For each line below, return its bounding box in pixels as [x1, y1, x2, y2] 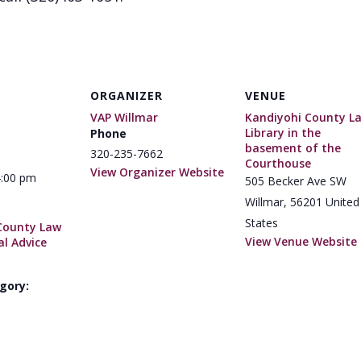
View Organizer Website [90, 164, 224, 180]
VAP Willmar [90, 110, 158, 125]
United [326, 194, 359, 210]
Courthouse [245, 156, 311, 171]
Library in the [245, 125, 321, 140]
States [245, 215, 278, 230]
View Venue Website [245, 234, 357, 249]
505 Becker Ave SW [245, 173, 346, 189]
